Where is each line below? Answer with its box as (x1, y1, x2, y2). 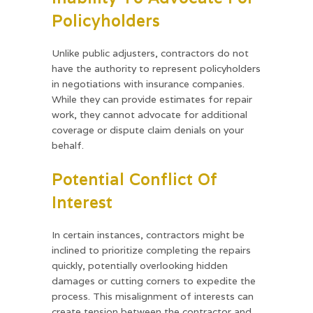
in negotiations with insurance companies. (52, 77, 245, 90)
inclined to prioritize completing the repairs (52, 243, 251, 256)
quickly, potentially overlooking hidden (52, 259, 228, 272)
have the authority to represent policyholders (52, 61, 261, 75)
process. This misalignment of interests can (52, 289, 254, 303)
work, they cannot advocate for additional (52, 108, 247, 121)
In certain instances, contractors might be (52, 228, 245, 241)
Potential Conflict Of (52, 169, 217, 189)
